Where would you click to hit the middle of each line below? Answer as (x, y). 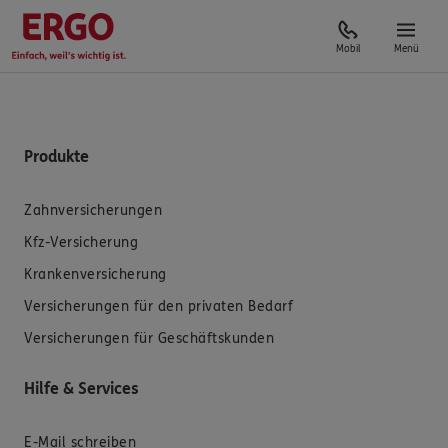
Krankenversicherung (95, 274)
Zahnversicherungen (93, 210)
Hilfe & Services (81, 388)
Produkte (56, 156)
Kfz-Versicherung (81, 242)
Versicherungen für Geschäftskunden (149, 338)
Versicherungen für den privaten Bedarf (158, 306)
